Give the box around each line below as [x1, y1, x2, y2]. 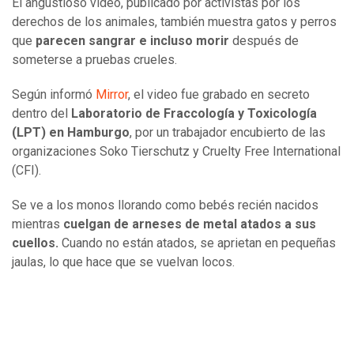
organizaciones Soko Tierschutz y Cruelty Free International [12, 144, 341, 160]
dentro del [12, 106, 71, 122]
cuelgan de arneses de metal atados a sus [60, 217, 316, 232]
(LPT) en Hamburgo [12, 125, 130, 141]
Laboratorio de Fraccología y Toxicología [71, 106, 317, 122]
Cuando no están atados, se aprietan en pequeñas [58, 235, 336, 251]
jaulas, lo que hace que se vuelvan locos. [12, 254, 235, 270]
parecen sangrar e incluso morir [32, 33, 232, 49]
